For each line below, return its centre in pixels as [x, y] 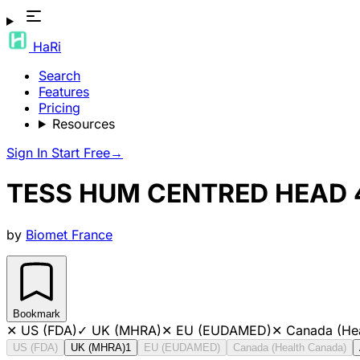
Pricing [59, 108]
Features [64, 92]
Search [59, 76]
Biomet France [69, 234]
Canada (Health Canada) [290, 347]
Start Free [81, 153]
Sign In [29, 153]
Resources [83, 124]
